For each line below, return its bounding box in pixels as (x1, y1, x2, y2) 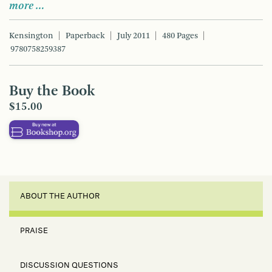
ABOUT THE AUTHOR (20, 192, 100, 200)
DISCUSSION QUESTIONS (20, 262, 118, 270)
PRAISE (20, 227, 48, 235)
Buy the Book (9, 84, 95, 100)
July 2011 (117, 32, 150, 41)
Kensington (9, 32, 53, 41)
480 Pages (162, 32, 198, 41)
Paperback (66, 32, 105, 41)
